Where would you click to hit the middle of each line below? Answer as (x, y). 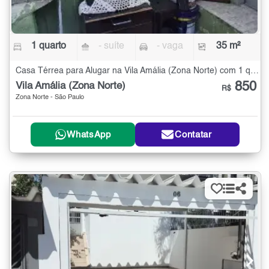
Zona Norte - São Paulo (50, 97)
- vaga (170, 46)
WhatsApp (89, 134)
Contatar (193, 134)
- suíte (112, 46)
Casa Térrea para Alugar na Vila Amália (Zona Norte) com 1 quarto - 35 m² (255, 71)
